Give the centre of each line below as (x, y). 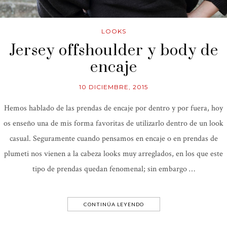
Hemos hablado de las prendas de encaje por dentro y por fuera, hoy (113, 108)
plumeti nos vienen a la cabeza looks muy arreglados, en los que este (113, 154)
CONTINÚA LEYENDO (113, 204)
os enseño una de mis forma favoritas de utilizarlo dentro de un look (113, 123)
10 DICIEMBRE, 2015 (113, 87)
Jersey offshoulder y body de (113, 50)
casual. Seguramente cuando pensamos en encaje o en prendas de (113, 138)
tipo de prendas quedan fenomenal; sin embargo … (113, 169)
